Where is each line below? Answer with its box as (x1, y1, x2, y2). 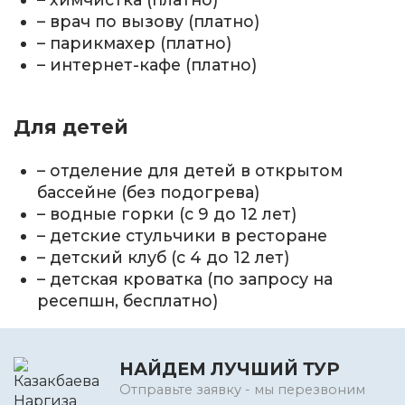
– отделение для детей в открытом (37, 160, 344, 180)
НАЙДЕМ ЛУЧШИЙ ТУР (119, 358, 340, 381)
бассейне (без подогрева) (37, 182, 260, 202)
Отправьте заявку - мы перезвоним (119, 381, 365, 399)
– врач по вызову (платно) (37, 12, 260, 32)
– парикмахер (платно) (37, 33, 232, 53)
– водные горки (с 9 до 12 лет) (37, 203, 297, 223)
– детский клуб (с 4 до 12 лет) (37, 247, 290, 267)
